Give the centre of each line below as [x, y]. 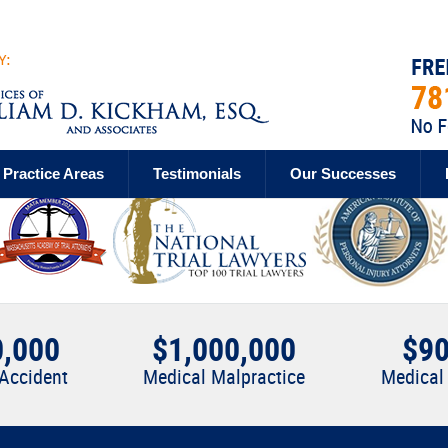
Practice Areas [53, 173]
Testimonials [197, 173]
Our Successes [343, 173]
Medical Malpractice [224, 378]
